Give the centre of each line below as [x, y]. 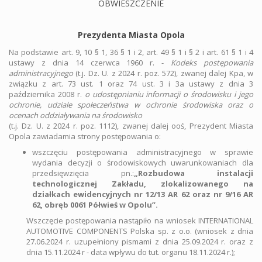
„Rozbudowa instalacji [194, 173]
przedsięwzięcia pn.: [83, 173]
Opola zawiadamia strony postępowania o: [85, 136]
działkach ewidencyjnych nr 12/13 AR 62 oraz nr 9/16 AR [143, 194]
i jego [242, 94]
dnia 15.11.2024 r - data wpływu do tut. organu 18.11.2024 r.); [131, 252]
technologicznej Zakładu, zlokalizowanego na [143, 184]
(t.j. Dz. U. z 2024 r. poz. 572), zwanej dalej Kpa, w [163, 73]
